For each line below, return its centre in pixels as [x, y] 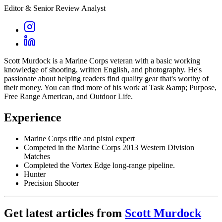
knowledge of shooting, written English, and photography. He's [103, 69]
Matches [37, 156]
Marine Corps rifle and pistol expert [79, 138]
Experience [33, 117]
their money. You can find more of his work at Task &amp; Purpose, [110, 87]
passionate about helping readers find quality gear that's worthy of [106, 78]
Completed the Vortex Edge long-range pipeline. [99, 165]
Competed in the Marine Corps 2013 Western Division [109, 147]
